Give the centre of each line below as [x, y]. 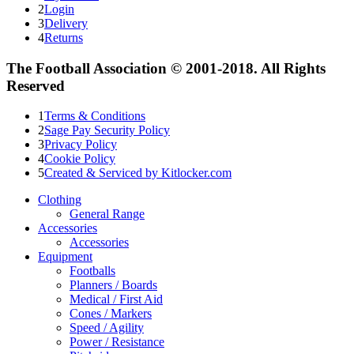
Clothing [60, 200]
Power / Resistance [117, 342]
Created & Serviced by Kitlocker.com [138, 173]
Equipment [65, 257]
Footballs [92, 271]
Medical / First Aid [116, 299]
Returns [64, 37]
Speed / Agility [107, 328]
